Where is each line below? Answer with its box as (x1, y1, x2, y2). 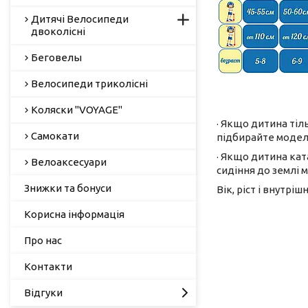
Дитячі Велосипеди (31, 12, 129, 25)
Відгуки (24, 286, 63, 298)
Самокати (31, 129, 79, 142)
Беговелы (31, 51, 82, 63)
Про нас (24, 234, 62, 246)
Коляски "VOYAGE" (31, 103, 122, 115)
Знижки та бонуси (24, 181, 111, 194)
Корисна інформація (24, 208, 124, 220)
